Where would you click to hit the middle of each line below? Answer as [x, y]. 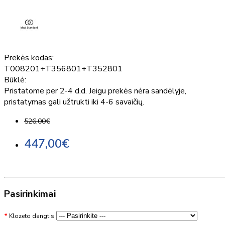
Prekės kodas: [29, 58]
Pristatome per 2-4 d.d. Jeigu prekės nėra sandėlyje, [95, 91]
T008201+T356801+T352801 [63, 69]
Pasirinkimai [30, 194]
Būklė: [15, 80]
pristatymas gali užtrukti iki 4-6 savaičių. [74, 102]
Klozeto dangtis [32, 216]
